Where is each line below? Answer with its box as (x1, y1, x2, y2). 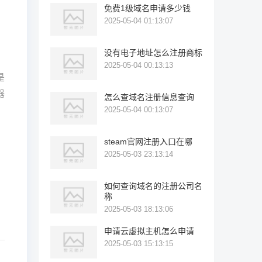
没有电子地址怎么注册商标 (104, 48, 202, 57)
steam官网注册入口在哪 (104, 137, 192, 146)
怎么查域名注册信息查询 (104, 92, 194, 102)
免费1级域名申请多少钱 (104, 4, 191, 13)
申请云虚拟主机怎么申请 (104, 226, 194, 236)
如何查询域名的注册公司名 (104, 181, 202, 191)
